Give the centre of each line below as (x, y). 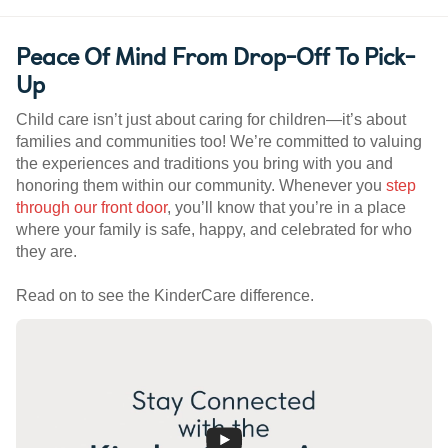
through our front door (91, 208)
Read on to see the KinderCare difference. (165, 296)
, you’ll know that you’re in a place (286, 208)
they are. (46, 252)
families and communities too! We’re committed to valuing (219, 142)
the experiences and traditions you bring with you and (204, 164)
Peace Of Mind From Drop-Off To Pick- (216, 55)
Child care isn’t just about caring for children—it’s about (211, 120)
